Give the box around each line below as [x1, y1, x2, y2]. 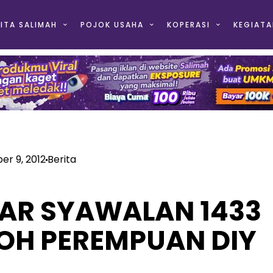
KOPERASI [166, 19, 210, 30]
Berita [48, 152, 76, 166]
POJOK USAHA [80, 19, 144, 30]
